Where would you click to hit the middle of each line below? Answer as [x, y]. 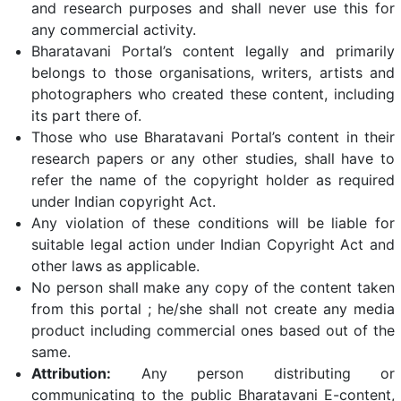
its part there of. [86, 115]
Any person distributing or [253, 373]
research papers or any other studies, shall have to [213, 158]
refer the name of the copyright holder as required [213, 180]
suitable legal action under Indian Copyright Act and [213, 244]
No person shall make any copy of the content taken [213, 287]
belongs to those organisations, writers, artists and [213, 73]
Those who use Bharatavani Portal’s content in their [213, 137]
